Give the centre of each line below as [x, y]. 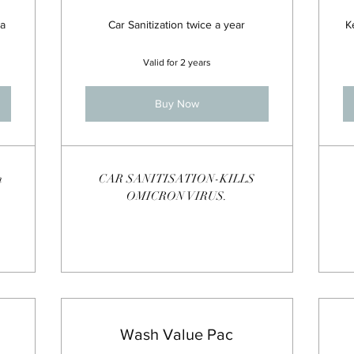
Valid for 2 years [177, 62]
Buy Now [177, 104]
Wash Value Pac [177, 334]
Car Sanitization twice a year [177, 24]
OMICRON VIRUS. [177, 196]
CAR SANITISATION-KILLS [177, 179]
